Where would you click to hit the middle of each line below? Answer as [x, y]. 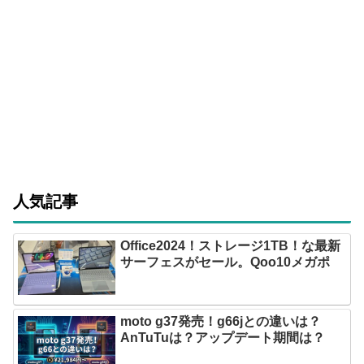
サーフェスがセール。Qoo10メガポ [225, 262]
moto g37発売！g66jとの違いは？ [221, 321]
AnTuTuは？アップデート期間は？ [223, 337]
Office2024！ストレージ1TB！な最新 [231, 245]
